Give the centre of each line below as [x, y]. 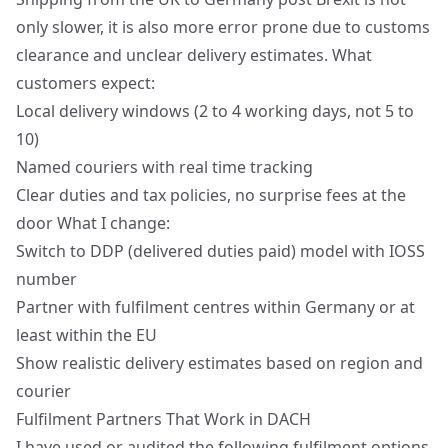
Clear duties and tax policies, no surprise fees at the [211, 195]
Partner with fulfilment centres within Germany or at [215, 307]
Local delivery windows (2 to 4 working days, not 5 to [215, 111]
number [46, 279]
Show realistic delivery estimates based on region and [219, 363]
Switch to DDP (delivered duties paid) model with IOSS [220, 251]
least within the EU [86, 335]
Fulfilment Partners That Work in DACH [163, 419]
